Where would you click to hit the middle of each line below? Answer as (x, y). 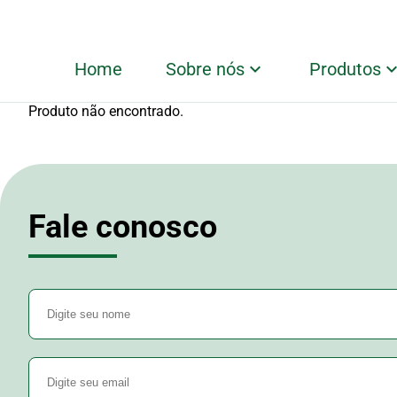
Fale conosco (123, 227)
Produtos (346, 69)
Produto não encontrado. (106, 111)
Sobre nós (206, 69)
